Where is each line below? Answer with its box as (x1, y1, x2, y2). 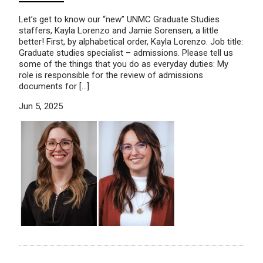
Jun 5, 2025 (19, 100, 63, 112)
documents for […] (19, 80, 89, 92)
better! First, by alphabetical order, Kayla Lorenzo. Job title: (19, 36, 243, 47)
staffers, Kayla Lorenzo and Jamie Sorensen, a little (19, 25, 218, 36)
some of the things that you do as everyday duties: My (19, 58, 228, 69)
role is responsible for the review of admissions (19, 69, 203, 80)
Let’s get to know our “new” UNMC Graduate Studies (19, 14, 220, 25)
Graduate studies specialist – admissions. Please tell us (19, 47, 233, 58)
